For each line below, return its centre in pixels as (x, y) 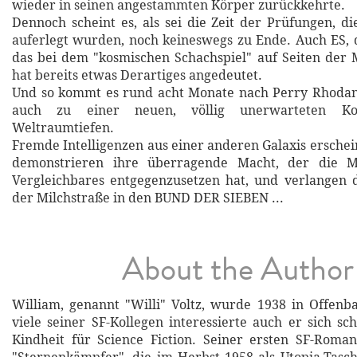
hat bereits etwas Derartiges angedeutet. (137, 76)
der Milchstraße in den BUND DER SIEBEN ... (148, 198)
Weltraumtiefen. (63, 128)
